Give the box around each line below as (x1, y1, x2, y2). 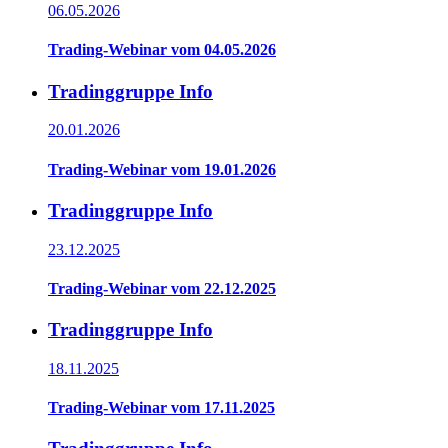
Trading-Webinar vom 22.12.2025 (48, 279, 276, 297)
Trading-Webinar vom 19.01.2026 (48, 160, 276, 178)
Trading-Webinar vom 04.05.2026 (48, 41, 276, 59)
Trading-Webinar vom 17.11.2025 (48, 399, 275, 417)
